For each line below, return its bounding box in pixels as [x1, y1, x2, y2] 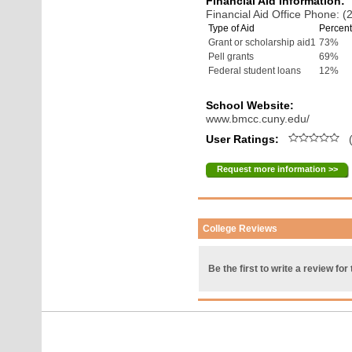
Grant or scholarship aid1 [208, 37, 317, 48]
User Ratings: [206, 133, 283, 145]
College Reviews [203, 223, 278, 234]
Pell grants [208, 51, 255, 62]
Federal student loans [208, 65, 302, 76]
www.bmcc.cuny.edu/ [206, 112, 310, 125]
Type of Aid [208, 23, 255, 34]
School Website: [206, 99, 295, 112]
